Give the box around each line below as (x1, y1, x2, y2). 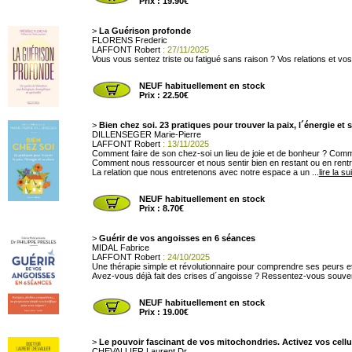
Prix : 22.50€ (138, 90, 189, 100)
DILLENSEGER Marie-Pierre (91, 130, 201, 139)
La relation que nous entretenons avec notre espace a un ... (91, 167, 319, 177)
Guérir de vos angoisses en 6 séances (98, 233, 255, 243)
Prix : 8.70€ (138, 203, 184, 213)
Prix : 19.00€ (138, 307, 189, 317)
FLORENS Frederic (91, 35, 167, 45)
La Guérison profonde (98, 26, 191, 35)
